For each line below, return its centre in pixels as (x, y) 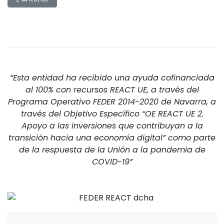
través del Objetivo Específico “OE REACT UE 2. (112, 114)
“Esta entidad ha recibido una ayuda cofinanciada (112, 78)
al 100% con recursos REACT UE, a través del (112, 90)
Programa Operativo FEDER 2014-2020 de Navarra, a (112, 102)
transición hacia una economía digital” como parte (112, 138)
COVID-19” (112, 162)
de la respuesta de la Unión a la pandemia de (112, 150)
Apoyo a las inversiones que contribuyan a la (112, 126)
